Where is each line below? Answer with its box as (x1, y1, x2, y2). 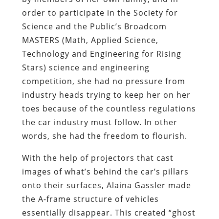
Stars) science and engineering (22, 62, 150, 73)
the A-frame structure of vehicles (22, 193, 159, 204)
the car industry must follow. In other (22, 116, 177, 128)
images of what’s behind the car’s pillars (22, 166, 189, 177)
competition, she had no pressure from (22, 75, 185, 87)
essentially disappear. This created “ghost (22, 207, 196, 218)
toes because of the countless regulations (22, 103, 196, 114)
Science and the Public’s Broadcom (22, 21, 167, 32)
